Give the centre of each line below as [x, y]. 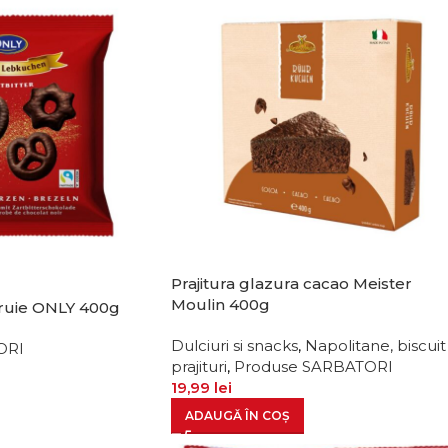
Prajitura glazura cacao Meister [292, 284]
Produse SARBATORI [314, 367]
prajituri [199, 367]
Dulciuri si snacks [235, 346]
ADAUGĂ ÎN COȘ [238, 416]
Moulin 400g [221, 305]
